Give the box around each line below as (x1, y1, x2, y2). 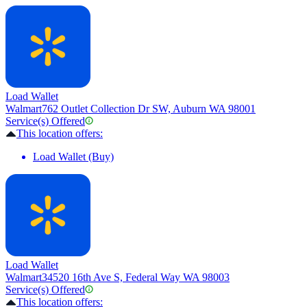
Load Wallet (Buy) (33, 151, 114, 163)
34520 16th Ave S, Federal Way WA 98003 (42, 271, 230, 284)
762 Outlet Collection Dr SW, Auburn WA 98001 (42, 103, 256, 115)
